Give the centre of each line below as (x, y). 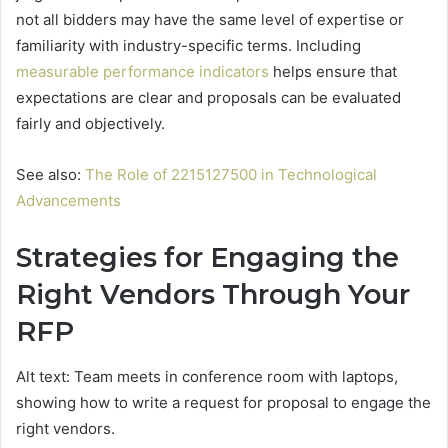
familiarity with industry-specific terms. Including (188, 46)
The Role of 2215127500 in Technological (231, 175)
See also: (50, 175)
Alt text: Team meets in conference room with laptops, (207, 376)
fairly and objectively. (90, 124)
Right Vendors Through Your (213, 295)
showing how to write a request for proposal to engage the (223, 402)
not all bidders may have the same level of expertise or (210, 20)
